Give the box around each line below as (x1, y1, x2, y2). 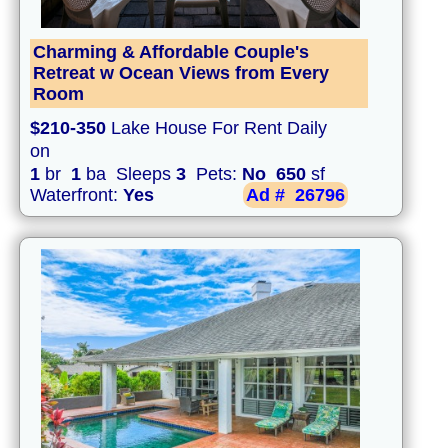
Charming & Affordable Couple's (33, 42, 309, 63)
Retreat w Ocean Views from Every (33, 63, 329, 84)
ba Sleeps (81, 164, 176, 185)
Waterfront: (30, 185, 123, 206)
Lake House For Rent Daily (106, 118, 327, 139)
